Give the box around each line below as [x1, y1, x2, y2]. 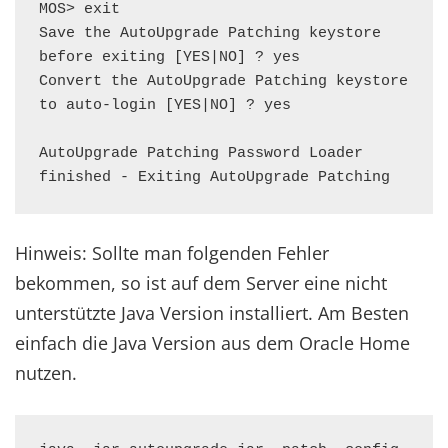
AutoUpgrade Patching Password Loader [39, 145, 363, 162]
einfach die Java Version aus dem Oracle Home [15, 331, 410, 355]
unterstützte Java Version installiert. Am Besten [15, 301, 409, 325]
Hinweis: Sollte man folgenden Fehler [15, 241, 329, 265]
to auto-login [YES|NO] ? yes [39, 97, 291, 114]
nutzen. [15, 361, 77, 385]
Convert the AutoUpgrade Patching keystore [39, 73, 408, 90]
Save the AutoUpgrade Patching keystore [39, 25, 381, 42]
